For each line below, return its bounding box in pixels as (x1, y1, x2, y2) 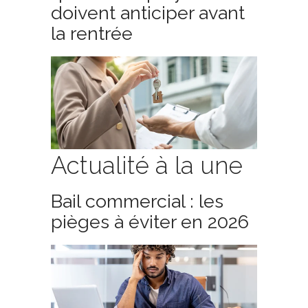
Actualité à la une (51, 151, 243, 179)
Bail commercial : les (51, 190, 223, 212)
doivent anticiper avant (51, 2, 245, 23)
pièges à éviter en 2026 (51, 211, 249, 232)
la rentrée (51, 23, 133, 44)
